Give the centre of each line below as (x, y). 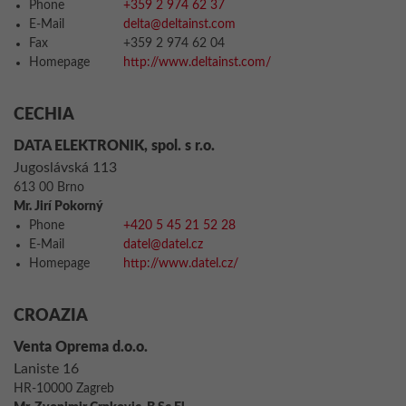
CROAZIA (51, 316)
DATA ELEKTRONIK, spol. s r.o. (114, 146)
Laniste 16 (46, 369)
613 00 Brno (49, 188)
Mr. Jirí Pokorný (58, 207)
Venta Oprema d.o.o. (81, 347)
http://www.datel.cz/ (181, 264)
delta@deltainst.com (179, 24)
